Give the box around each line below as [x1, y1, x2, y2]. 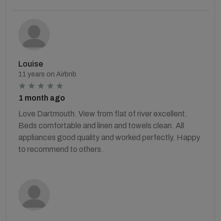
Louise [18, 59, 43, 68]
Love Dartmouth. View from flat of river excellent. [18, 109, 187, 118]
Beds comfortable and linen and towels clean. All [18, 121, 184, 130]
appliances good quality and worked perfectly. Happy [18, 133, 200, 142]
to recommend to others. [18, 145, 104, 153]
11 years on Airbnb [18, 70, 76, 78]
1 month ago [18, 93, 65, 102]
